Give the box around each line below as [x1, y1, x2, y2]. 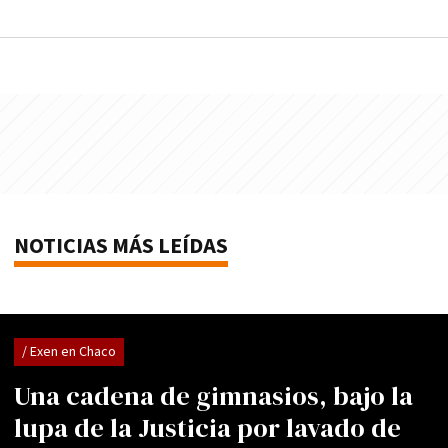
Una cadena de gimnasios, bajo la [14, 378, 413, 415]
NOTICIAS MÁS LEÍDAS [14, 232, 228, 262]
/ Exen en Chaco [22, 343, 116, 362]
